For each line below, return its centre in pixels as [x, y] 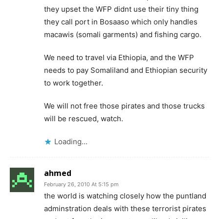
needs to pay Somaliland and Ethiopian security [126, 70]
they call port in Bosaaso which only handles [121, 22]
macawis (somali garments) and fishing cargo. [123, 34]
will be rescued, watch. [84, 119]
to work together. [74, 83]
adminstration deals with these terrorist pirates [125, 208]
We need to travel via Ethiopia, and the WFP [119, 57]
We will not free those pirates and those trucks [124, 106]
